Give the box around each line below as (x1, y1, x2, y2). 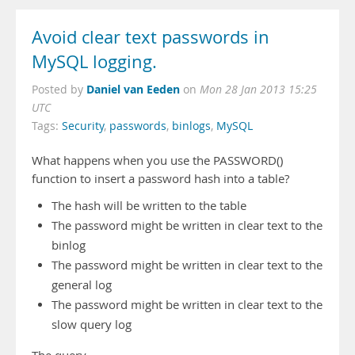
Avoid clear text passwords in (32, 25, 269, 49)
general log (52, 277, 112, 292)
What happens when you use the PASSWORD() (32, 153, 283, 168)
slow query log (52, 317, 132, 332)
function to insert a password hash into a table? (32, 171, 289, 186)
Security (62, 119, 104, 133)
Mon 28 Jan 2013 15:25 (200, 82, 317, 97)
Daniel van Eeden (86, 82, 180, 97)
